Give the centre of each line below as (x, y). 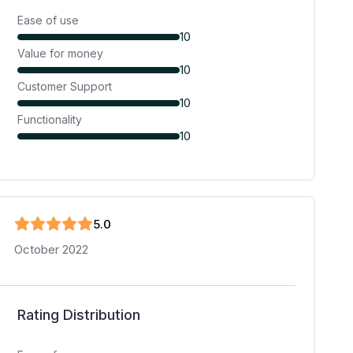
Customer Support (65, 86)
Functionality (50, 119)
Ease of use (48, 20)
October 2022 (52, 249)
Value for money (61, 53)
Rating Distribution (79, 315)
